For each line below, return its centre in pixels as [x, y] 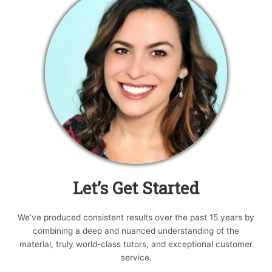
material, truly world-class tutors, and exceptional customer [136, 244]
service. [136, 258]
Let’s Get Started [136, 188]
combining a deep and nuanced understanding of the [136, 231]
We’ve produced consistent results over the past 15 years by [136, 218]
